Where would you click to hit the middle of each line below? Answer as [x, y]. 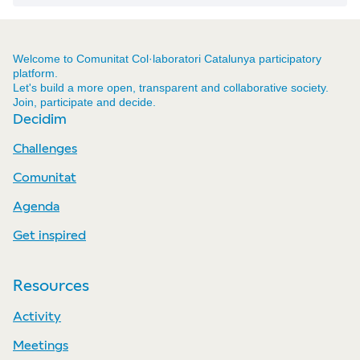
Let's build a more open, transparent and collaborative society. [171, 87]
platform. [35, 73]
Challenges [45, 148]
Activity [37, 316]
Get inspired [49, 235]
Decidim [40, 118]
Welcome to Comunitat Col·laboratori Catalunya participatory [167, 58]
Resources [51, 285]
